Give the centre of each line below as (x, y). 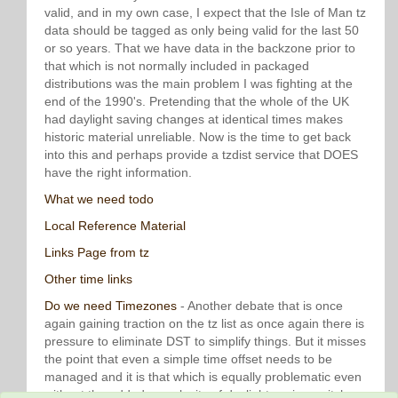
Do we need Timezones (111, 306)
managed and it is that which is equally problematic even (203, 377)
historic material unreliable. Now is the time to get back (198, 137)
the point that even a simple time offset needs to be (188, 359)
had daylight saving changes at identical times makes (194, 119)
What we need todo (99, 199)
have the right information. (118, 172)
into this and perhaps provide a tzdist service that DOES (201, 155)
